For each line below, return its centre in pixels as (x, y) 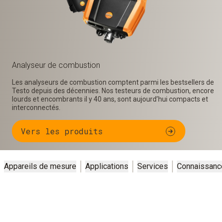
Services (153, 166)
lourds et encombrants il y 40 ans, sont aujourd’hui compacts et (110, 99)
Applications (107, 166)
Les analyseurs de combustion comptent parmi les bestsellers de (113, 82)
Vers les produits (62, 131)
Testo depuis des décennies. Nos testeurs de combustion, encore (113, 91)
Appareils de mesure (40, 166)
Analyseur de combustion (56, 65)
